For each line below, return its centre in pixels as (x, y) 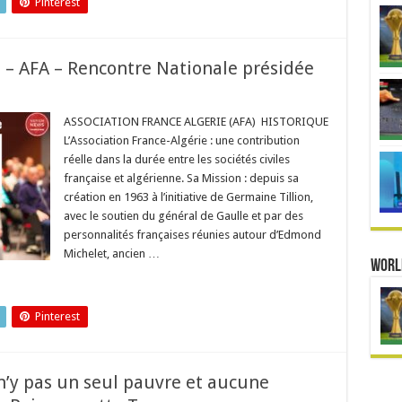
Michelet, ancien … (111, 253)
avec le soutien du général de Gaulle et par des (183, 216)
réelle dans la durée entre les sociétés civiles (176, 159)
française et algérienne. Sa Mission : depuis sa (181, 178)
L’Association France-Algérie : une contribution (181, 140)
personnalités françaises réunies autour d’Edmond (192, 235)
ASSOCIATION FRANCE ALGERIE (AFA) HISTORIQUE (196, 122)
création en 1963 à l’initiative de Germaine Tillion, (188, 197)
